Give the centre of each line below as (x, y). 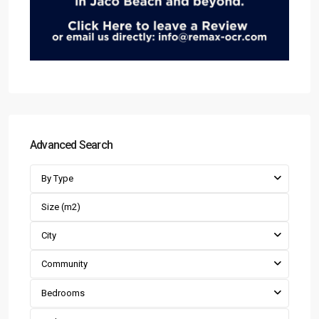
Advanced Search (71, 145)
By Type (57, 179)
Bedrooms (63, 293)
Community (64, 264)
